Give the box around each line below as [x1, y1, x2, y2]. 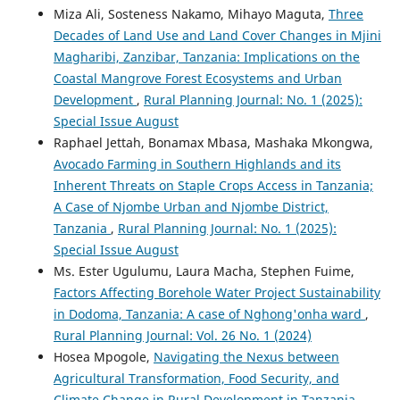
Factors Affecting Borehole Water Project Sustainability [53, 283, 380, 301]
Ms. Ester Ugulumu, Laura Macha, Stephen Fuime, [53, 262, 354, 279]
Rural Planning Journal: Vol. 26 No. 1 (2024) [53, 326, 312, 344]
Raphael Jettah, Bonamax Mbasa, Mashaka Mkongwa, [53, 133, 373, 151]
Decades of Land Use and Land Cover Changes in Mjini [53, 26, 381, 44]
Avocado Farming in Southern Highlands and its [53, 154, 341, 172]
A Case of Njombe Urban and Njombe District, [53, 197, 329, 215]
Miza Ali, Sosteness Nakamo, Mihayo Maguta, [53, 4, 329, 22]
